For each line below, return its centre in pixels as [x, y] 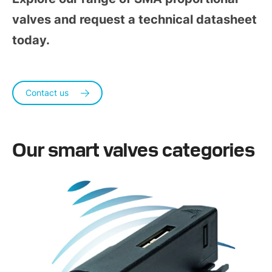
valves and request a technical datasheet [134, 20]
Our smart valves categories [134, 148]
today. [31, 40]
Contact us [47, 93]
